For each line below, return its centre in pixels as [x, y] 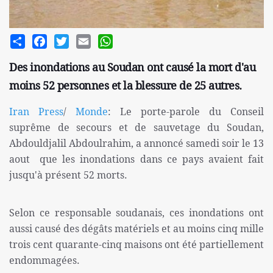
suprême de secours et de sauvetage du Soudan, [136, 128]
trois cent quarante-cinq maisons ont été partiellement [136, 245]
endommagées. [44, 261]
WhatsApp [136, 39]
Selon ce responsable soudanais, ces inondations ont [136, 213]
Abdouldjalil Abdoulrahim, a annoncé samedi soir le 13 [136, 144]
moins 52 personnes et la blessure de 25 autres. [126, 86]
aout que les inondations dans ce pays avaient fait [136, 159]
